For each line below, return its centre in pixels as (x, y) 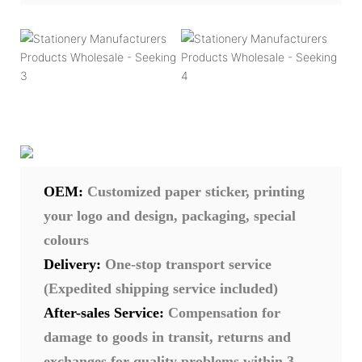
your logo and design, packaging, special (170, 215)
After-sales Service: (104, 312)
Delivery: (72, 264)
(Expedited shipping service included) (163, 288)
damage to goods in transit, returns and (167, 337)
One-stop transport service (188, 264)
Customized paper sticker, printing (196, 191)
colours (66, 240)
